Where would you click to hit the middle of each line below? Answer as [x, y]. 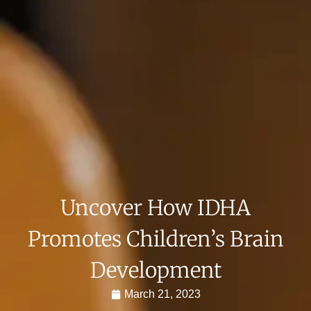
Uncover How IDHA [155, 208]
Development [155, 270]
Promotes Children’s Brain [155, 239]
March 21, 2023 [162, 294]
